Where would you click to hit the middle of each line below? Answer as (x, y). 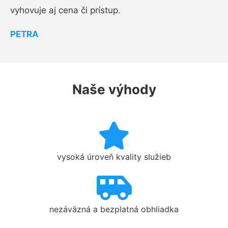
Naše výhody (114, 89)
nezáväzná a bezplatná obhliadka (114, 209)
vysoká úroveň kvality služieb (114, 157)
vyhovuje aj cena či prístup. (65, 10)
